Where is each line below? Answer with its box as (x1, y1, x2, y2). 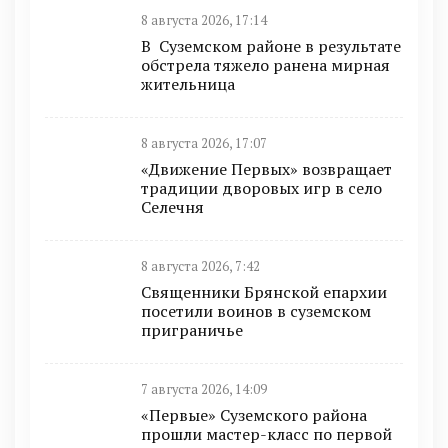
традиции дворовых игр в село (141, 176, 382, 199)
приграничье (141, 318, 243, 341)
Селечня (141, 195, 204, 218)
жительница (141, 72, 235, 95)
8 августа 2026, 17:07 (141, 134, 267, 152)
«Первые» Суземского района (141, 403, 367, 426)
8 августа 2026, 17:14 (141, 11, 267, 29)
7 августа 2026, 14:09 (141, 380, 267, 398)
